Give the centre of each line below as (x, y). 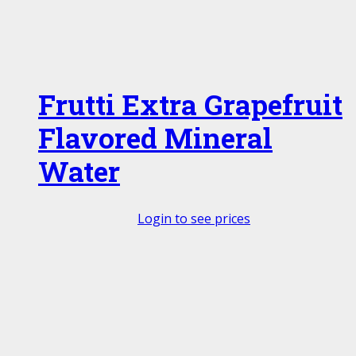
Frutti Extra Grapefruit (190, 105)
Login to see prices (194, 219)
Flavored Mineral (155, 138)
